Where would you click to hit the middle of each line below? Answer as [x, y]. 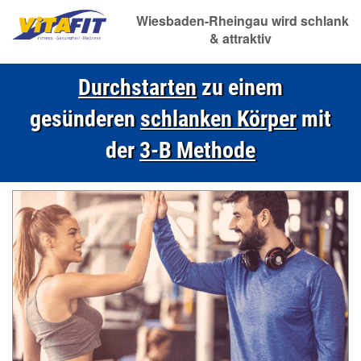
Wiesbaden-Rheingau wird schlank [241, 21]
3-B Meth [181, 150]
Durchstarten [137, 87]
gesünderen [85, 119]
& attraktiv [241, 38]
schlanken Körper [218, 119]
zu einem [240, 87]
